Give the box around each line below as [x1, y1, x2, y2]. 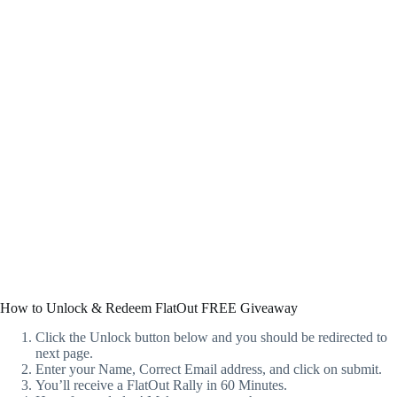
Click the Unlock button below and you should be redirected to [35, 329, 387, 345]
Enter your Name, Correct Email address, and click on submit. [35, 361, 382, 377]
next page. [35, 345, 93, 361]
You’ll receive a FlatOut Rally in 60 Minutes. [35, 377, 287, 393]
